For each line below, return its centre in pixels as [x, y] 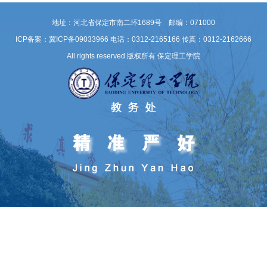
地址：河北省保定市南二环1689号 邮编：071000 [133, 23]
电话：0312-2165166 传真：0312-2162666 [181, 40]
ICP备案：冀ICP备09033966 [62, 40]
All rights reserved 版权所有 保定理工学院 [133, 56]
